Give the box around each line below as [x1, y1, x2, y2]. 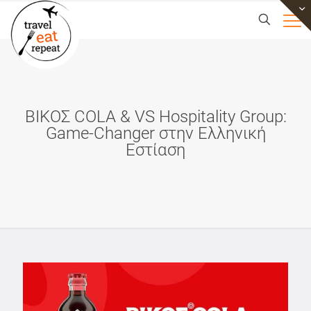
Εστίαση [126, 140, 185, 160]
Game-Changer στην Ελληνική [45, 124, 266, 143]
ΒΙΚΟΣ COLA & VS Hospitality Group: [24, 107, 287, 126]
